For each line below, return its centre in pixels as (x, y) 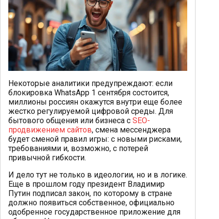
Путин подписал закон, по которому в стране (90, 193)
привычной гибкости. (47, 157)
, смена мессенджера (131, 130)
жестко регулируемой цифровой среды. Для (91, 111)
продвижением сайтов (50, 130)
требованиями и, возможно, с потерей (78, 148)
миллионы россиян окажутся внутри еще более (95, 102)
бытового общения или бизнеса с (70, 120)
